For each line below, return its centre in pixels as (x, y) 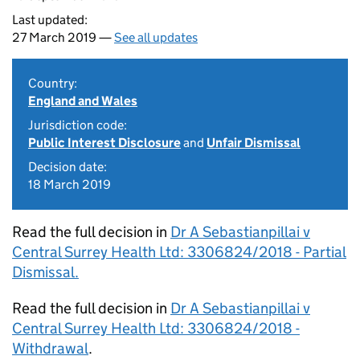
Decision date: (67, 167)
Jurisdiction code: (78, 125)
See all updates (156, 37)
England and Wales (83, 101)
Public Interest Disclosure (104, 143)
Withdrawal (50, 348)
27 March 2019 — (63, 37)
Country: (53, 83)
